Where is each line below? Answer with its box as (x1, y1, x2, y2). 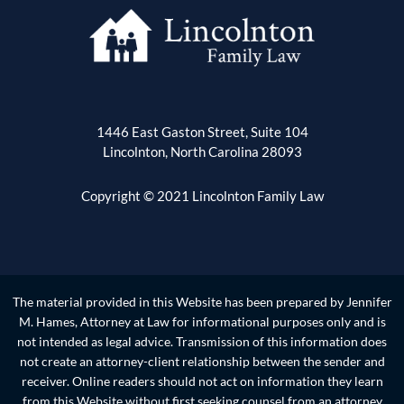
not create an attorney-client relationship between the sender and (19, 353, 385, 369)
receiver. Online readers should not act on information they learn (21, 372, 383, 389)
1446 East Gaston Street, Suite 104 (96, 124, 308, 141)
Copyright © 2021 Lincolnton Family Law (80, 187, 324, 204)
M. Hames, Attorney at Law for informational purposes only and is (18, 313, 386, 329)
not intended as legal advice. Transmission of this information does (17, 333, 387, 349)
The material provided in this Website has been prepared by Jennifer (12, 293, 392, 309)
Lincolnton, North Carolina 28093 (102, 143, 302, 161)
